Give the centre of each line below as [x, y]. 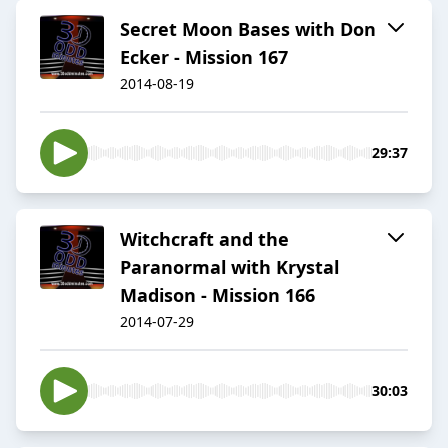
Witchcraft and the [204, 239]
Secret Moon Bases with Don [248, 29]
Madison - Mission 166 [217, 295]
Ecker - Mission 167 [204, 57]
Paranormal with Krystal [229, 267]
